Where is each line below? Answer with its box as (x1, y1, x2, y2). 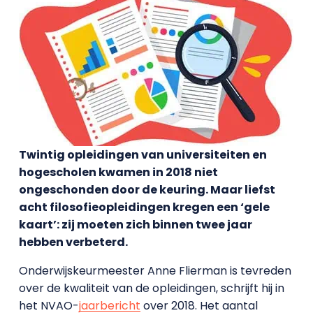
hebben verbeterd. (18, 234, 128, 250)
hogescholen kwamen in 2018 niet (18, 164, 218, 180)
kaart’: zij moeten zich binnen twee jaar (18, 217, 252, 233)
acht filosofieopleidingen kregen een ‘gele (18, 199, 270, 215)
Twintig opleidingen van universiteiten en (18, 147, 267, 163)
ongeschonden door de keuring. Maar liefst (18, 182, 275, 198)
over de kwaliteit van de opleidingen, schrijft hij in (18, 280, 284, 296)
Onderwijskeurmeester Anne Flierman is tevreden (18, 263, 291, 279)
